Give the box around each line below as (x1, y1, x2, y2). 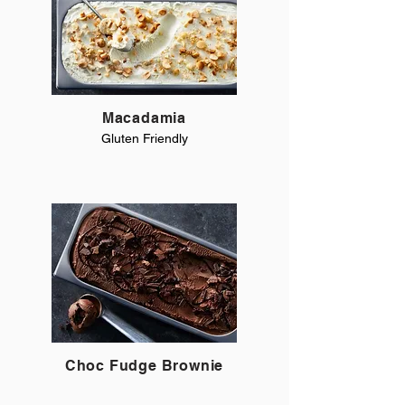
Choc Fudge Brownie (64, 357, 224, 374)
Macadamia (101, 109, 187, 127)
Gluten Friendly (101, 131, 188, 146)
